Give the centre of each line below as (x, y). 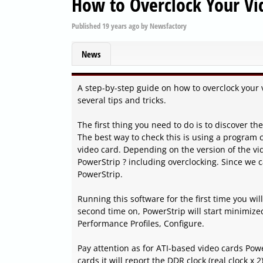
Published (87, 26)
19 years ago (121, 26)
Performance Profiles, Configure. (141, 224)
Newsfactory (168, 26)
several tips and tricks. (122, 100)
